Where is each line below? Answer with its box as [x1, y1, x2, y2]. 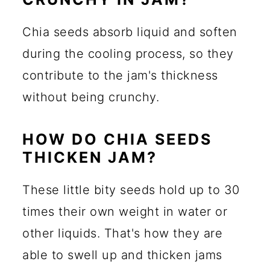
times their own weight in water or [22, 204, 227, 219]
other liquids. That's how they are [22, 225, 222, 240]
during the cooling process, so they [22, 46, 234, 61]
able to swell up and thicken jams [22, 247, 222, 262]
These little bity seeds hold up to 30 [22, 182, 240, 197]
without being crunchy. [22, 89, 159, 104]
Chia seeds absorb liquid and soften [22, 24, 237, 39]
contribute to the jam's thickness [22, 67, 218, 83]
